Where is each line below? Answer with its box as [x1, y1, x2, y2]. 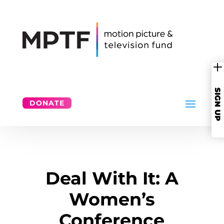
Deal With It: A [45, 167, 178, 189]
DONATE [29, 98, 64, 107]
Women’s [68, 188, 155, 210]
